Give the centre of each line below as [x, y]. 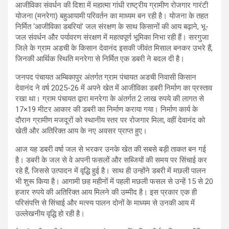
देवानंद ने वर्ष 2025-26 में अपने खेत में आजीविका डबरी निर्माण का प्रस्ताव [114, 88]
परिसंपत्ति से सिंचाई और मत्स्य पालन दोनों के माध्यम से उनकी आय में [105, 203]
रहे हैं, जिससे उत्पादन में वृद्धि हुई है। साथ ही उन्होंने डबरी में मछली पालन [111, 170]
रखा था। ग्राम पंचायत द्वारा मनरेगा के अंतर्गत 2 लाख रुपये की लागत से [110, 98]
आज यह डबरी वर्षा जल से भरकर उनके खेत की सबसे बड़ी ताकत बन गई [111, 149]
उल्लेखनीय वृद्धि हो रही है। [50, 213]
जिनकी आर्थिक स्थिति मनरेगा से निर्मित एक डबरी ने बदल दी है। [100, 59]
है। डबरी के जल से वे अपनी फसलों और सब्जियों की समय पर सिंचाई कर [111, 160]
